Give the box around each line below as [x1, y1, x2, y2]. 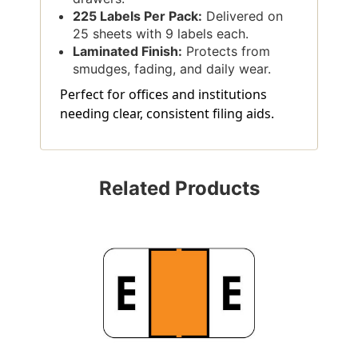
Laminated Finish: [73, 42, 183, 59]
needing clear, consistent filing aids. [60, 104, 274, 122]
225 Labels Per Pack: [73, 7, 203, 24]
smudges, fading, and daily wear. [73, 60, 272, 77]
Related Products [98, 176, 260, 200]
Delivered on [202, 7, 284, 24]
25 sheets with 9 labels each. [73, 25, 249, 42]
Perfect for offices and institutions [60, 85, 267, 103]
